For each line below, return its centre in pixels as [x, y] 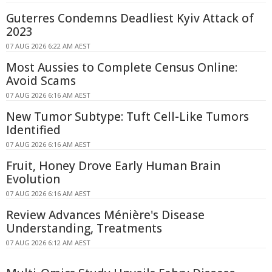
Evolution [33, 179]
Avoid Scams [41, 80]
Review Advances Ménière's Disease [105, 215]
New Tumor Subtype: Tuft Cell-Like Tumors [127, 116]
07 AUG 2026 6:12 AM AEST [48, 242]
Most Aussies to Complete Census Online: [122, 67]
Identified [33, 130]
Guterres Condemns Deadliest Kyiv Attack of [130, 18]
